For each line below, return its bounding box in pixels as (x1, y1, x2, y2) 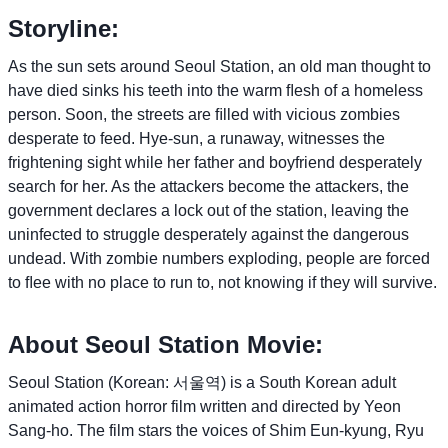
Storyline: (8, 14, 119, 42)
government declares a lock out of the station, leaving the (8, 201, 409, 219)
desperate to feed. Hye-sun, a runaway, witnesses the (8, 129, 385, 147)
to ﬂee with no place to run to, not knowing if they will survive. (8, 273, 437, 291)
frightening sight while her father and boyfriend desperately (8, 153, 422, 171)
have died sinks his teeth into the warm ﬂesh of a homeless (8, 81, 423, 99)
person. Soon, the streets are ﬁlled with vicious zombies (8, 105, 400, 123)
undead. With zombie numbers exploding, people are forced (8, 249, 430, 267)
